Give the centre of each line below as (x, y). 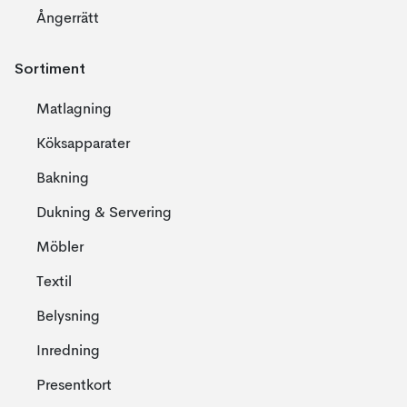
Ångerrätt (68, 19)
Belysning (68, 317)
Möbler (60, 248)
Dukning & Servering (104, 213)
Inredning (68, 352)
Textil (54, 283)
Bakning (63, 179)
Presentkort (74, 386)
